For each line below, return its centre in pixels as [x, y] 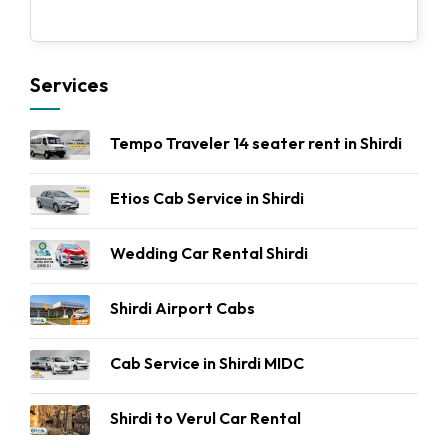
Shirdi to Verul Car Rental [205, 418]
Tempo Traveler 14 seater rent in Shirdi [256, 143]
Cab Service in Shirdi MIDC [207, 363]
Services [69, 84]
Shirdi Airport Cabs [182, 308]
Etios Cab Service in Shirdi [207, 198]
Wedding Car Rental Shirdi [209, 253]
